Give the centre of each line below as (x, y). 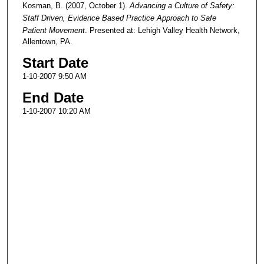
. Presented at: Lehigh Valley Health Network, (162, 31)
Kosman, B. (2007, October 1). (75, 6)
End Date (53, 98)
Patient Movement (53, 31)
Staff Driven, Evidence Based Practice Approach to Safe (119, 18)
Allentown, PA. (47, 42)
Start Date (55, 63)
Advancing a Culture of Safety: (181, 6)
